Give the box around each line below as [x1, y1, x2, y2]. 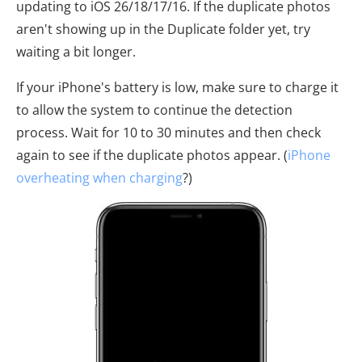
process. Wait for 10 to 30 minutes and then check [16, 124, 321, 141]
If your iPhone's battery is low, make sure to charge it [16, 78, 339, 96]
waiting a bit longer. [16, 43, 136, 61]
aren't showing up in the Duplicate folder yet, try [16, 20, 310, 38]
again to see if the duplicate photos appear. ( [16, 146, 288, 164]
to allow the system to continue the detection [16, 101, 293, 119]
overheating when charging [16, 169, 183, 187]
